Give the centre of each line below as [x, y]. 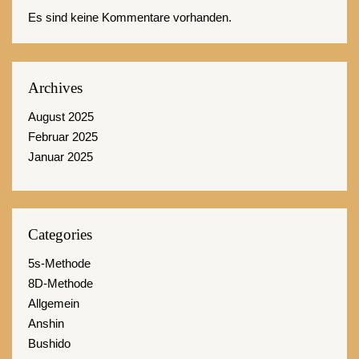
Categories [60, 234]
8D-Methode [61, 283]
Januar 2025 [61, 156]
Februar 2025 [63, 136]
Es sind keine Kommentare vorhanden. [130, 17]
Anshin [46, 323]
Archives [55, 87]
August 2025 [61, 116]
